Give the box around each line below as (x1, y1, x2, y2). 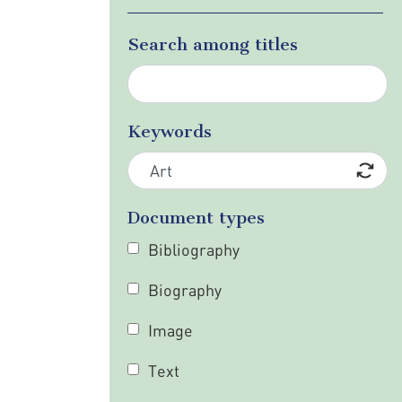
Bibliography (147, 240, 240, 259)
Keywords (127, 120, 212, 142)
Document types (127, 207, 265, 228)
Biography (147, 280, 222, 300)
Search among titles (127, 34, 298, 55)
